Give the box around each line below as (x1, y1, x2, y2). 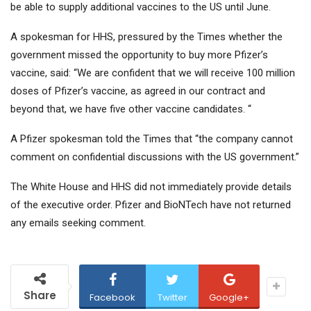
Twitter (157, 291, 187, 305)
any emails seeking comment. (10, 217, 146, 230)
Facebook (90, 291, 135, 305)
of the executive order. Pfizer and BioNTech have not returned (10, 199, 291, 212)
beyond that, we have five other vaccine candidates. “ (10, 103, 251, 116)
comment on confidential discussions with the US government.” (10, 151, 299, 164)
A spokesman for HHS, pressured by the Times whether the (10, 31, 283, 44)
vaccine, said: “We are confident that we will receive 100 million (10, 67, 295, 80)
